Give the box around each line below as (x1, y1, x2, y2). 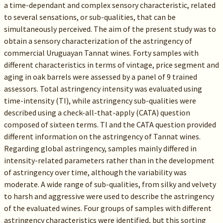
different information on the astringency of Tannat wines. (3, 131, 201, 141)
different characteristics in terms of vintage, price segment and (3, 60, 219, 70)
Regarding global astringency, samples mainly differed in (3, 143, 197, 153)
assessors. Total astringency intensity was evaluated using (3, 84, 202, 94)
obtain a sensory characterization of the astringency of (3, 36, 192, 46)
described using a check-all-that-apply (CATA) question (3, 108, 190, 117)
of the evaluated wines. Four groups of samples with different (3, 203, 212, 213)
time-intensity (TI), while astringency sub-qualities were (3, 96, 196, 106)
